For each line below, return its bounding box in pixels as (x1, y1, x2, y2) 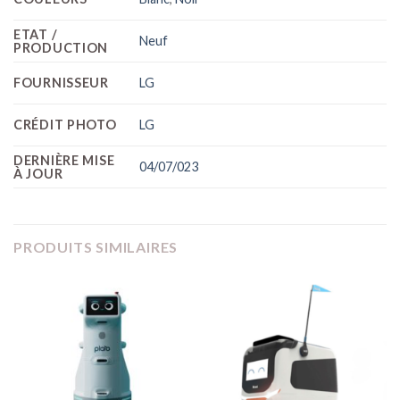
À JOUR (13, 165, 63, 181)
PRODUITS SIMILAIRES (13, 237, 179, 255)
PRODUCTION (13, 39, 109, 55)
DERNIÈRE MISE (13, 152, 115, 168)
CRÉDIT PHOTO (13, 116, 117, 132)
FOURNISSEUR (13, 74, 109, 90)
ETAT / (13, 26, 58, 42)
